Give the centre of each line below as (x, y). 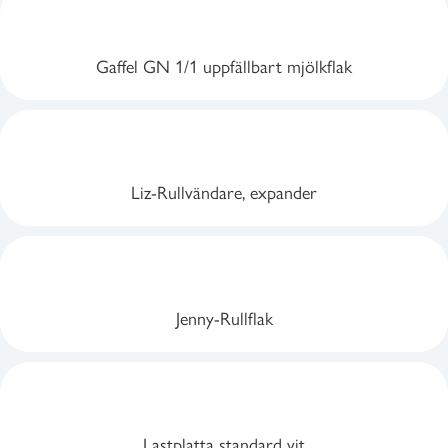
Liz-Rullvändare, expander (224, 191)
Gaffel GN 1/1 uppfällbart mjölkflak (224, 65)
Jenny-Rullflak (224, 317)
